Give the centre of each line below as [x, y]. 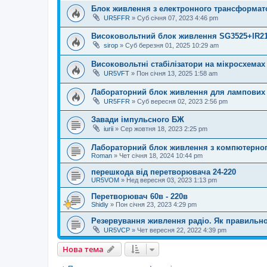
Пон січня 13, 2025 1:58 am [177, 73]
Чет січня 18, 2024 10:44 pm [161, 155]
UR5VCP [117, 230]
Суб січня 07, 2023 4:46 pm [178, 18]
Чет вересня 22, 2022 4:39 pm [182, 230]
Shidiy [100, 204]
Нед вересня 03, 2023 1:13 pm [172, 180]
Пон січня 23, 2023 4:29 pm [156, 204]
